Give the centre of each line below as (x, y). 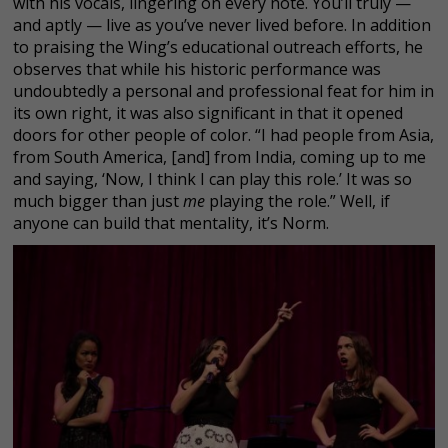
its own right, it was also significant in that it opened (208, 113)
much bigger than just (98, 201)
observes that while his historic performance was (197, 69)
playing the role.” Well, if (299, 201)
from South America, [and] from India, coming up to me (219, 157)
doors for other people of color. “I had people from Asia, (223, 135)
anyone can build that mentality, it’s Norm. (171, 223)
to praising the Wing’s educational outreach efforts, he (218, 47)
